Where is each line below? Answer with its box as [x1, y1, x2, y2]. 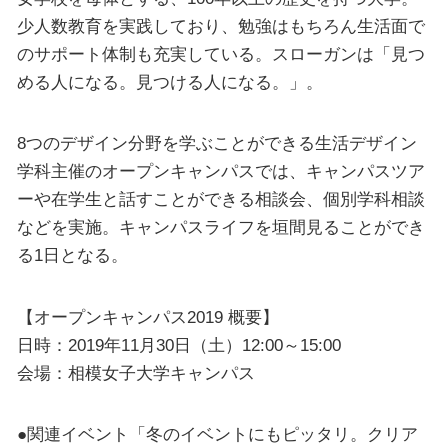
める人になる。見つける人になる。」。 [16, 71, 323, 92]
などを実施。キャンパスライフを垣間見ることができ [16, 217, 425, 238]
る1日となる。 [16, 245, 128, 266]
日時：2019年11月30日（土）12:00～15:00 [16, 334, 341, 355]
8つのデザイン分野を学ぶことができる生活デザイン [16, 133, 417, 154]
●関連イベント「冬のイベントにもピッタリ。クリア [16, 424, 418, 445]
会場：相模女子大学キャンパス [16, 362, 255, 383]
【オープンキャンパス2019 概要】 [16, 306, 279, 327]
